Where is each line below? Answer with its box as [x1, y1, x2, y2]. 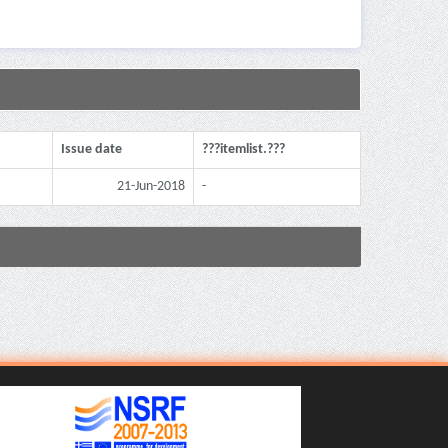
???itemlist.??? [202, 141, 285, 157]
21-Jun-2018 [117, 178, 185, 194]
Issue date [61, 141, 122, 157]
